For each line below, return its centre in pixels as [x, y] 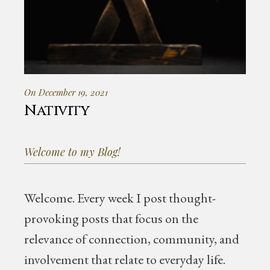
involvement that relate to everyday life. [125, 259]
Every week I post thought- [146, 198]
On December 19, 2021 [66, 92]
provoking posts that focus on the [111, 218]
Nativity [57, 111]
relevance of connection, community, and [132, 239]
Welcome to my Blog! [73, 152]
